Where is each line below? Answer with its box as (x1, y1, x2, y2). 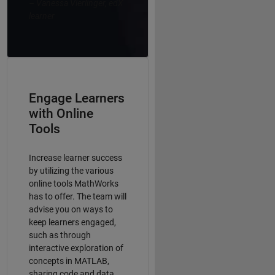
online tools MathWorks (28, 179, 118, 188)
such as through (28, 230, 91, 240)
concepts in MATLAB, (28, 256, 109, 266)
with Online (28, 106, 93, 121)
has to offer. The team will (28, 192, 126, 201)
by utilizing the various (28, 166, 114, 176)
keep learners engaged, (28, 217, 116, 227)
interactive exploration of (28, 243, 123, 253)
